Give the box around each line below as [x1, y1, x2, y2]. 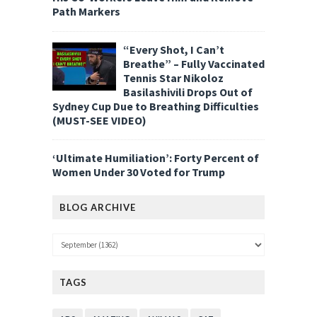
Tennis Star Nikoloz [123, 70, 224, 85]
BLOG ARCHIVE [59, 202, 136, 214]
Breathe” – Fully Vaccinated [123, 56, 265, 71]
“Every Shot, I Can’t [123, 42, 224, 57]
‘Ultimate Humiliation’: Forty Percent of [52, 151, 259, 166]
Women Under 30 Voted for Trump [52, 165, 225, 180]
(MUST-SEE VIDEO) [52, 113, 146, 127]
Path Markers [52, 4, 120, 18]
